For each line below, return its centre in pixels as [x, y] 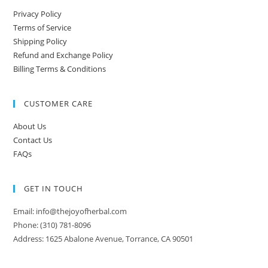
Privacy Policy [38, 14]
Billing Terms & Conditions [60, 69]
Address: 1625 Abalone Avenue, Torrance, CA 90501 [103, 239]
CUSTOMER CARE [59, 103]
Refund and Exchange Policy [63, 55]
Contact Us [33, 140]
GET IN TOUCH [54, 188]
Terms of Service [42, 28]
